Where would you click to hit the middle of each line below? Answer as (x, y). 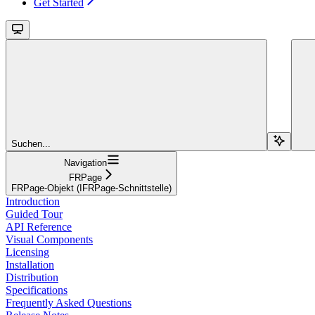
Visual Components (49, 239)
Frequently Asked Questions (69, 302)
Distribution (32, 277)
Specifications (37, 290)
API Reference (39, 226)
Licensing (27, 252)
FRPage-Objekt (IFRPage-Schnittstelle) (91, 188)
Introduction (33, 201)
